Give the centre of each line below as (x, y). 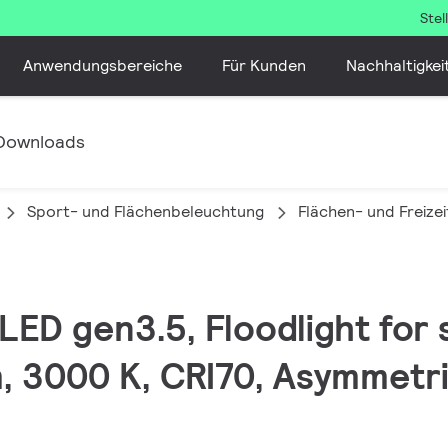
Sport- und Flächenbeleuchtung (145, 211)
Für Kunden (263, 65)
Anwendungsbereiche (102, 65)
